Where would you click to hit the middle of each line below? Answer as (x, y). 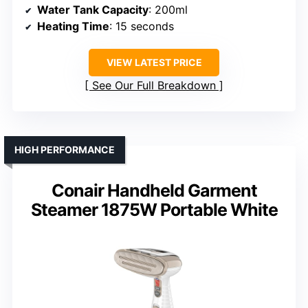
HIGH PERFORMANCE (65, 150)
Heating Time (73, 26)
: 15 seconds (142, 26)
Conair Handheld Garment (154, 191)
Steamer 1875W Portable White (154, 210)
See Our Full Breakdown (154, 86)
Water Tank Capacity (93, 10)
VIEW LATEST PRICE (154, 63)
